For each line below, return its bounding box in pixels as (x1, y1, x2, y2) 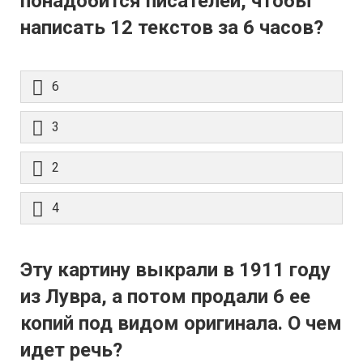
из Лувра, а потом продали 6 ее (20, 285, 310, 309)
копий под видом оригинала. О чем (20, 312, 342, 335)
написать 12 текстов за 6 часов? (20, 16, 323, 40)
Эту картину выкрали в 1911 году (20, 258, 331, 282)
